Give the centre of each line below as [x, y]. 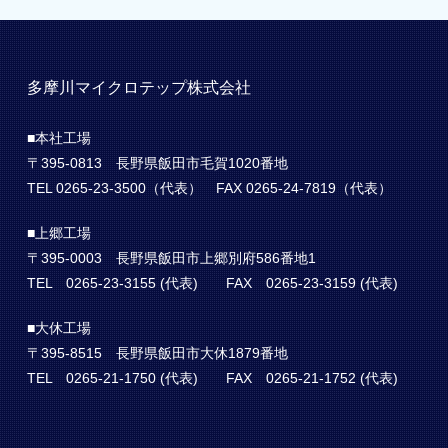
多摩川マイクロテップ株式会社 [138, 87]
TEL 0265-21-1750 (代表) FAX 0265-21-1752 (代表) [212, 378]
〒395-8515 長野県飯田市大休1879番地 [157, 353]
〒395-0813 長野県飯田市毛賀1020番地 [157, 163]
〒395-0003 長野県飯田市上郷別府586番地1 [171, 258]
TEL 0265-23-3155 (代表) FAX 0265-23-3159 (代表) [212, 283]
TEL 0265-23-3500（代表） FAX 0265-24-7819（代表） [209, 188]
